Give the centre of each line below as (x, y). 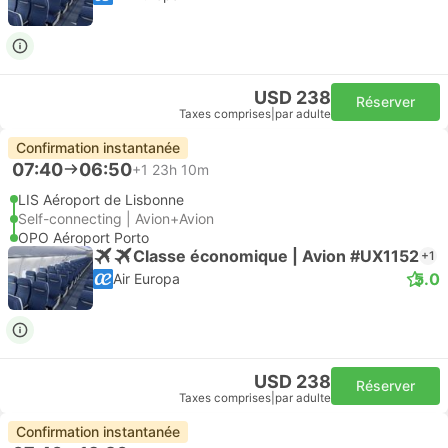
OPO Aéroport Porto (83, 237)
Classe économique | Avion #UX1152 (276, 255)
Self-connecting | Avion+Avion (116, 218)
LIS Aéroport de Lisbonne (101, 199)
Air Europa (146, 278)
